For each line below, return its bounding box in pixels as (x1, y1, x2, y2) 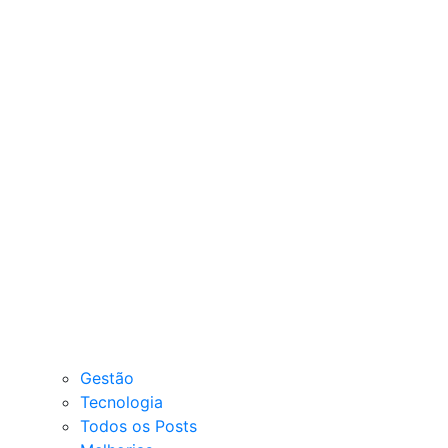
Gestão (80, 368, 134, 389)
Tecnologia (80, 392, 163, 413)
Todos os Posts (80, 416, 197, 437)
